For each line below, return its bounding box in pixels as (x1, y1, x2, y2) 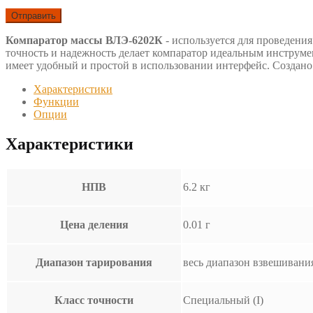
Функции (34, 95, 79, 108)
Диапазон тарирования (36, 256, 152, 268)
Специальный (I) (183, 293, 263, 306)
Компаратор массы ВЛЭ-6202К (6, 34, 163, 46)
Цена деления (59, 218, 129, 231)
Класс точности (54, 293, 133, 306)
